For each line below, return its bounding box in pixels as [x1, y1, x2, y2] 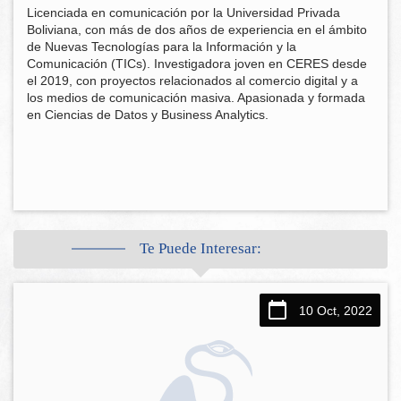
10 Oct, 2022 [298, 303, 372, 318]
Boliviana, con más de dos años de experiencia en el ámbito [27, 22, 367, 37]
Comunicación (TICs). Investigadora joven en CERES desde [27, 56, 367, 71]
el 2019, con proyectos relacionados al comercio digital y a [27, 73, 358, 88]
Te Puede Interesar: [140, 240, 261, 258]
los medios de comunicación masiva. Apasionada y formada [27, 90, 365, 105]
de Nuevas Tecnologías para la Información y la [27, 39, 296, 54]
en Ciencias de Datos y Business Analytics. [27, 107, 272, 122]
